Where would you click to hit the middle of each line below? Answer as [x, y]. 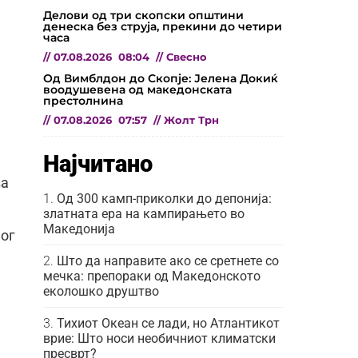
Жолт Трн [191, 120]
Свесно [187, 57]
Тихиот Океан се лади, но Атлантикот [168, 323]
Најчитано [98, 163]
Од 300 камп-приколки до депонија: [164, 198]
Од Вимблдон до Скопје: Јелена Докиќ [161, 78]
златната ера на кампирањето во [144, 213]
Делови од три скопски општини [143, 15]
